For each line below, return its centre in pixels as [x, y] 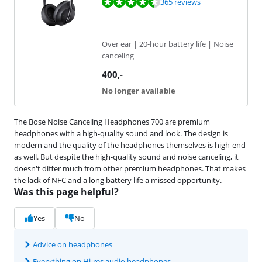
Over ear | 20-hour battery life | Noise [167, 44]
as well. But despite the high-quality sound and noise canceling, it [126, 156]
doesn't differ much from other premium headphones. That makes [130, 168]
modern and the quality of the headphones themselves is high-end [130, 145]
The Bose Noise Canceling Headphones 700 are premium [112, 121]
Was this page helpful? [66, 192]
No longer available [138, 90]
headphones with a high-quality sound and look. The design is [121, 133]
